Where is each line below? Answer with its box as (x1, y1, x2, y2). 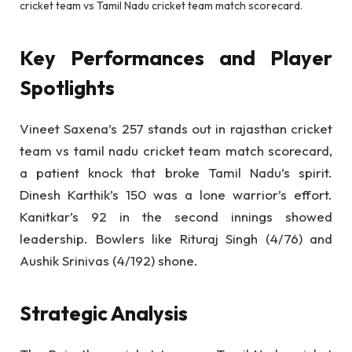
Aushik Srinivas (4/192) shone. (20, 251, 198, 269)
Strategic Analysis (20, 300, 188, 327)
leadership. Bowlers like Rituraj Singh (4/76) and (20, 229, 332, 247)
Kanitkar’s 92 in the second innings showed (20, 207, 332, 225)
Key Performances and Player (20, 44, 332, 71)
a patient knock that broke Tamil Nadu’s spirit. (20, 163, 332, 181)
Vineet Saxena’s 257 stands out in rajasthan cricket (20, 119, 332, 137)
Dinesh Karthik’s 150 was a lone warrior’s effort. (20, 185, 332, 203)
